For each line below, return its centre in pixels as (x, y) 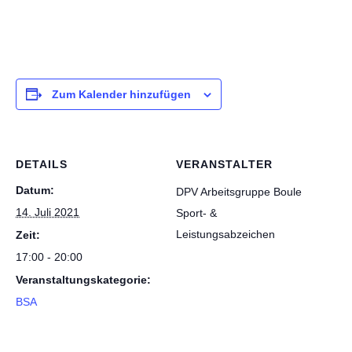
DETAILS (42, 164)
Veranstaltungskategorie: (83, 280)
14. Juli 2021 (48, 212)
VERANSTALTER (224, 164)
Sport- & (196, 213)
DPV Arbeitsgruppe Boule (239, 192)
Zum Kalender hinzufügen (121, 94)
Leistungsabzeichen (225, 234)
